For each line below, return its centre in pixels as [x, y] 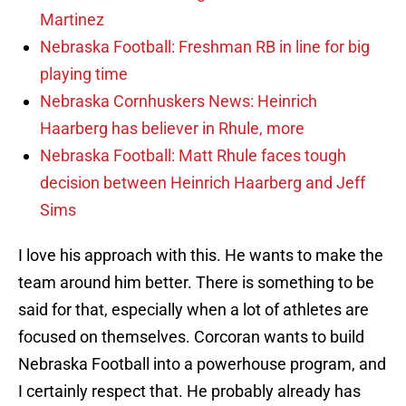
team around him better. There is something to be [196, 283]
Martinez [72, 20]
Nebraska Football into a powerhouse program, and [202, 364]
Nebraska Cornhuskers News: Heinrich [179, 101]
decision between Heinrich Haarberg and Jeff [203, 183]
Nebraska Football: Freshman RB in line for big [205, 47]
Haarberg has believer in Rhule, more [172, 129]
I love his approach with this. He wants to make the [201, 256]
